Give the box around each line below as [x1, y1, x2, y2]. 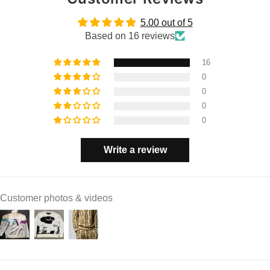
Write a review [103, 144, 167, 155]
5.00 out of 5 [140, 17, 193, 28]
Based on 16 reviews [85, 30, 175, 41]
